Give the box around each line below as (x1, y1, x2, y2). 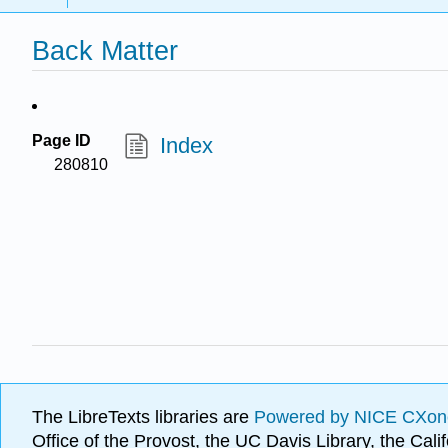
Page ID (32, 132, 91, 149)
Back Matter (32, 35, 178, 67)
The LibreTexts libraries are (32, 407, 254, 428)
